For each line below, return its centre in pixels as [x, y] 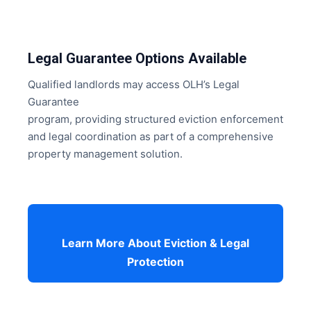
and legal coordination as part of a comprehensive [151, 136]
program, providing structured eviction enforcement [155, 119]
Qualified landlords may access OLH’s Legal [134, 84]
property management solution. [105, 154]
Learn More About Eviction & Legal [155, 243]
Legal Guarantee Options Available [137, 58]
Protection [155, 262]
